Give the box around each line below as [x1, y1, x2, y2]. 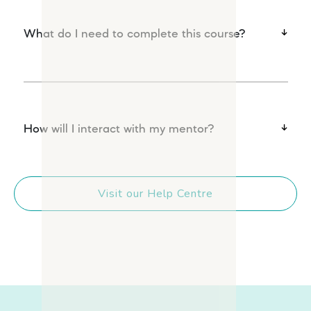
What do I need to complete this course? [23, 28, 246, 41]
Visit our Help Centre [98, 186, 213, 202]
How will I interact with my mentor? [23, 124, 215, 136]
